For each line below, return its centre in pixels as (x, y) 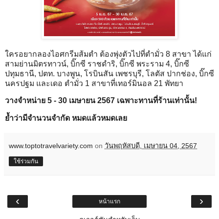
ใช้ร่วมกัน (26, 162)
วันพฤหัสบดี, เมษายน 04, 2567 (151, 146)
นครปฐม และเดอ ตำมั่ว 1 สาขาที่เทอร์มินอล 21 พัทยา (94, 83)
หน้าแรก (109, 202)
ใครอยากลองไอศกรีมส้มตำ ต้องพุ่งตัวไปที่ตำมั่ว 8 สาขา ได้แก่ (108, 54)
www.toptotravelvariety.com (51, 146)
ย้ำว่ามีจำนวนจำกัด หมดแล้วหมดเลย (66, 118)
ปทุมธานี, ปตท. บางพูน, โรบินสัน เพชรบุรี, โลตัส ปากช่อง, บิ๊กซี (109, 73)
